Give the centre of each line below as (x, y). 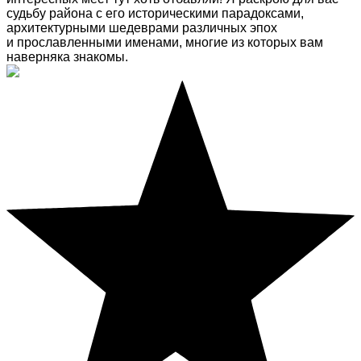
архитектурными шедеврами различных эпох (142, 28)
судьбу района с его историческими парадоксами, (155, 14)
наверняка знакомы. (67, 57)
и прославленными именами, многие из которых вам (165, 43)
